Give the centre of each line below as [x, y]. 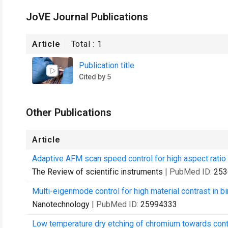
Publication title [107, 65]
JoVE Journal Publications [87, 17]
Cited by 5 [95, 77]
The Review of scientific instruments [97, 172]
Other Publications [69, 112]
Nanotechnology [61, 204]
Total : [84, 44]
